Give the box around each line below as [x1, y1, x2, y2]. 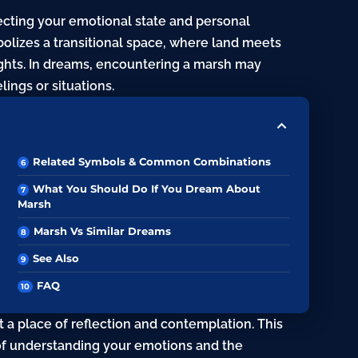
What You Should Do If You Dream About [33, 182, 261, 196]
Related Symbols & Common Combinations [33, 155, 272, 169]
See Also [33, 252, 80, 265]
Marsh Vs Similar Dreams [34, 225, 172, 238]
